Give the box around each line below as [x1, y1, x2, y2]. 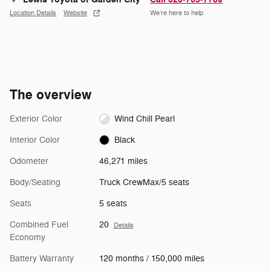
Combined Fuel [10, 219, 68, 230]
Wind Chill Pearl [114, 113, 175, 124]
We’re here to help [150, 9, 203, 18]
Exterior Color [10, 113, 62, 124]
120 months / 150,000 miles [99, 253, 204, 264]
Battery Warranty [10, 253, 74, 264]
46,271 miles [99, 155, 148, 166]
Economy [10, 232, 45, 243]
